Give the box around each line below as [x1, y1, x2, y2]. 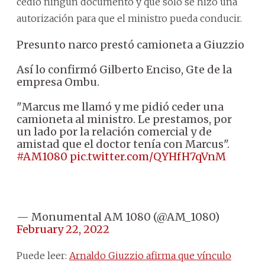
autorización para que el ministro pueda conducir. [17, 12, 242, 24]
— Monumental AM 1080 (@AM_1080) [17, 209, 219, 224]
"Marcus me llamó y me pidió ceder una [17, 99, 224, 114]
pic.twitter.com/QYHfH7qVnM [70, 149, 226, 163]
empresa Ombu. [17, 75, 99, 89]
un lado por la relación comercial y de [17, 124, 212, 138]
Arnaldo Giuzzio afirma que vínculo [69, 249, 231, 261]
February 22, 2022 [17, 222, 109, 236]
